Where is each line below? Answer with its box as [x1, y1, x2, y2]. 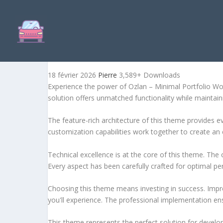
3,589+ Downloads [119, 70, 180, 80]
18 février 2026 [48, 70, 98, 80]
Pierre [98, 70, 119, 80]
